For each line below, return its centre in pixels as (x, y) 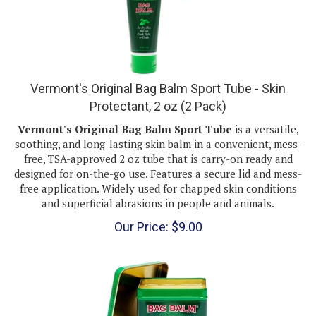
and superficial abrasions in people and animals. (158, 189)
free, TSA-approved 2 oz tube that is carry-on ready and (158, 145)
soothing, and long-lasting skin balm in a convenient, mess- (158, 130)
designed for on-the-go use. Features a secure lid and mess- (158, 160)
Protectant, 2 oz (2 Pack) (158, 92)
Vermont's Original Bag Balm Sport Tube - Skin (158, 75)
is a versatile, (265, 115)
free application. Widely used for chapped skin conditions (158, 175)
